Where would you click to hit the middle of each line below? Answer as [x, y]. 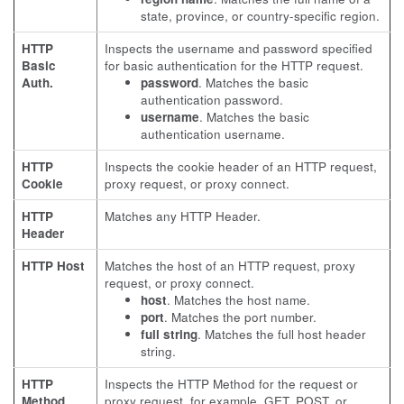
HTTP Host [53, 266]
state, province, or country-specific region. [260, 16]
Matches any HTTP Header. [183, 216]
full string [169, 334]
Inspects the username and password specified [239, 48]
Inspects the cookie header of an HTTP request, [241, 166]
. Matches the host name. [239, 300]
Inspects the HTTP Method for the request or [231, 384]
